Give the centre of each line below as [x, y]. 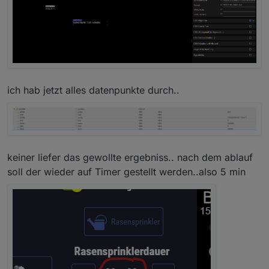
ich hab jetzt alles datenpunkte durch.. [93, 90]
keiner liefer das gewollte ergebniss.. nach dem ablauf [130, 158]
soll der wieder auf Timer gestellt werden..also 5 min [126, 172]
